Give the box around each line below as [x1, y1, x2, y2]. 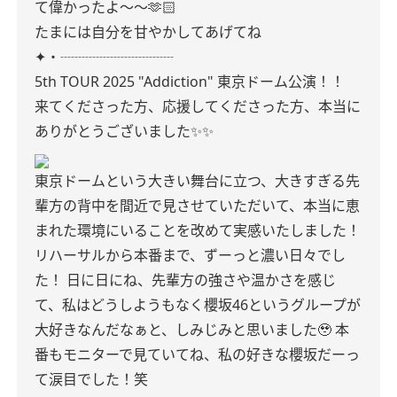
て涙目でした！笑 [35, 370, 148, 389]
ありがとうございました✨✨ [35, 121, 214, 141]
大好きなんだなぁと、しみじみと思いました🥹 [35, 320, 331, 339]
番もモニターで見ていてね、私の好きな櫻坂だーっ [35, 345, 360, 364]
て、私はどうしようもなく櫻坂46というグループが [35, 295, 361, 315]
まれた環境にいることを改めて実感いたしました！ [35, 221, 361, 240]
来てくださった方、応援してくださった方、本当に [35, 97, 361, 116]
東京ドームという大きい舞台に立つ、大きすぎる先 [35, 171, 360, 191]
